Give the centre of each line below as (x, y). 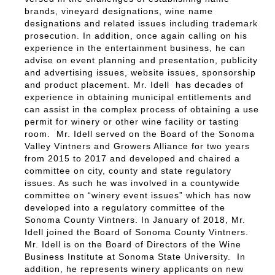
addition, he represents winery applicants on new (134, 269)
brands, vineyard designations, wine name (119, 11)
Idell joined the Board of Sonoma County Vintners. (137, 232)
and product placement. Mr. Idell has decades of (134, 84)
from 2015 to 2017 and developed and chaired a (132, 158)
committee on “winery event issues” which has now (138, 195)
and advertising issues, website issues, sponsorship (140, 72)
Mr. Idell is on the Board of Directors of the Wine (133, 244)
